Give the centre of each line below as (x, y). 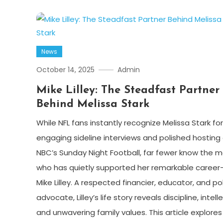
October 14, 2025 (65, 70)
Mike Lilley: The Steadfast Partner (128, 91)
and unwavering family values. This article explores (129, 213)
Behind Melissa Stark (93, 105)
